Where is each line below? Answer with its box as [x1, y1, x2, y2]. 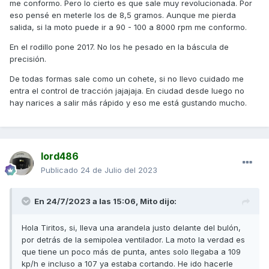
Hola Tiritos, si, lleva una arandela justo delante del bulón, [22, 223, 241, 233]
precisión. [10, 54, 46, 64]
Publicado [41, 165, 80, 175]
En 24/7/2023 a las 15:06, [34, 196, 140, 207]
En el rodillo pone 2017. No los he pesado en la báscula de [10, 42, 229, 52]
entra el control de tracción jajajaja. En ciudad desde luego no [10, 86, 244, 96]
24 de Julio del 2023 [80, 165, 157, 175]
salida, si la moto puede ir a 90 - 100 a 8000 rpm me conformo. [10, 22, 247, 32]
